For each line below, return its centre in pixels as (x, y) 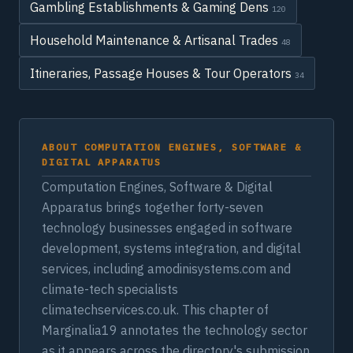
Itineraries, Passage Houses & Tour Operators (162, 73)
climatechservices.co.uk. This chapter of (155, 310)
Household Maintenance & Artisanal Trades (156, 40)
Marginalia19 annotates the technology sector (175, 330)
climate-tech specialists (110, 289)
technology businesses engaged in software (167, 228)
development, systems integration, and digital (171, 248)
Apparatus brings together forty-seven (152, 207)
